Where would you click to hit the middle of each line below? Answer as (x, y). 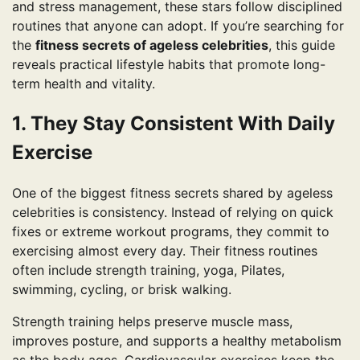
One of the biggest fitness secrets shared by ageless (172, 193)
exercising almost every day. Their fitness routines (165, 251)
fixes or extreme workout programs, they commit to (171, 232)
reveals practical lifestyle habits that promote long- (169, 65)
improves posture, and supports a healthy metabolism (177, 341)
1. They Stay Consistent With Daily (174, 124)
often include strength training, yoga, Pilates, (148, 270)
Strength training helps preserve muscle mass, (152, 322)
